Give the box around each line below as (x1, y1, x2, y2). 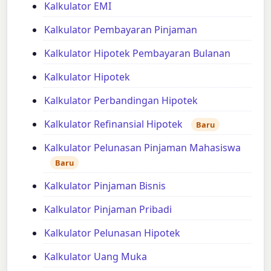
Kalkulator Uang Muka (44, 249, 148, 263)
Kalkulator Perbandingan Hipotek (44, 93, 198, 107)
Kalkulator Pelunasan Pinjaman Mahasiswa (44, 140, 241, 154)
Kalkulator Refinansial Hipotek (44, 117, 183, 131)
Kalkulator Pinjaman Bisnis (44, 178, 166, 192)
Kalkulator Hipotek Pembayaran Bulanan (44, 46, 231, 60)
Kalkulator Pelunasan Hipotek (44, 226, 181, 240)
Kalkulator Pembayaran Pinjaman (44, 22, 198, 36)
